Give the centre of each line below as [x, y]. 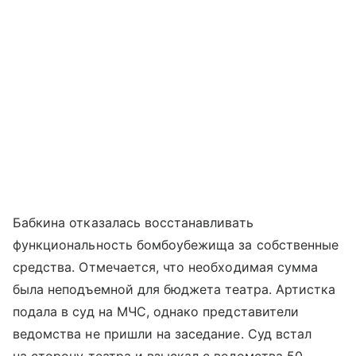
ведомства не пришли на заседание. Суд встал [163, 333]
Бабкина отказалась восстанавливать [133, 222]
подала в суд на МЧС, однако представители [156, 311]
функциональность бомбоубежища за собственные [176, 244]
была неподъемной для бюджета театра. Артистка [174, 289]
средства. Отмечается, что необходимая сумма [166, 267]
